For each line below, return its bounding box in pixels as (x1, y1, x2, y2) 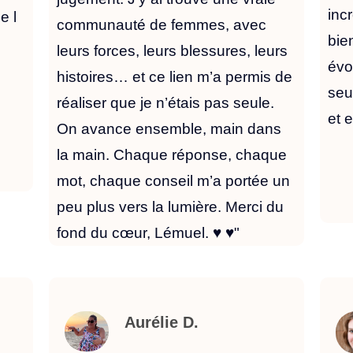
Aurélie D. (124, 313, 199, 331)
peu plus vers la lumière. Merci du (56, 198, 284, 215)
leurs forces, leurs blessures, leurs (56, 42, 288, 59)
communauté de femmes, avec (56, 16, 266, 33)
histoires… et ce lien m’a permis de (56, 68, 292, 85)
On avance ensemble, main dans (56, 120, 281, 137)
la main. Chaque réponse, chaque (56, 146, 287, 163)
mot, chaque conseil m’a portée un (56, 172, 290, 189)
